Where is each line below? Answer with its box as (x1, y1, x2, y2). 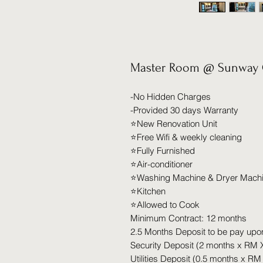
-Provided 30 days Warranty (130, 104, 238, 116)
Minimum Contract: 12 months (130, 213, 247, 224)
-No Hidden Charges (130, 91, 211, 102)
